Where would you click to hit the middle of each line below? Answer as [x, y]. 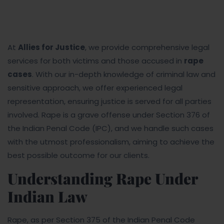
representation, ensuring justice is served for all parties [109, 101]
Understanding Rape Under [102, 178]
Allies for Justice [51, 47]
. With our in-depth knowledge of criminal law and [124, 74]
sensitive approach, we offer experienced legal [95, 88]
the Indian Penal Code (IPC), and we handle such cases [110, 128]
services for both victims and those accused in [96, 61]
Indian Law [47, 196]
